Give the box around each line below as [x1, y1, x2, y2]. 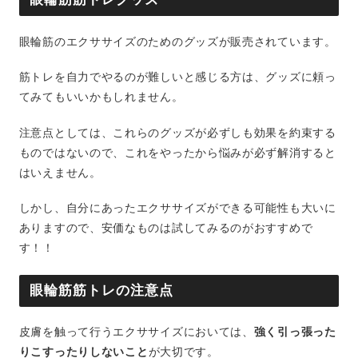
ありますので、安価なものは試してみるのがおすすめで [18, 222, 313, 235]
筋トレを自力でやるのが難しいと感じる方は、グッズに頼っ [18, 71, 336, 84]
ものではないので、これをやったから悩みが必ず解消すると [18, 146, 336, 159]
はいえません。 [18, 166, 101, 179]
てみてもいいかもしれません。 [18, 91, 184, 104]
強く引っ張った [253, 326, 336, 339]
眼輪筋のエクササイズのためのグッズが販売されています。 [18, 35, 336, 48]
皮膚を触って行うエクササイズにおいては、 [18, 326, 254, 339]
